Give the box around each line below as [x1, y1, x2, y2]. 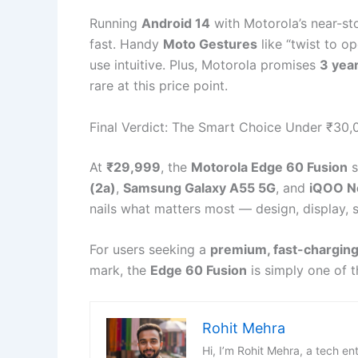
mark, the [89, 262, 150, 279]
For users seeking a [89, 241, 210, 258]
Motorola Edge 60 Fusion [191, 158, 348, 175]
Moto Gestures [163, 36, 257, 53]
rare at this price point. [89, 78, 228, 94]
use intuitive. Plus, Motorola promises [89, 57, 320, 74]
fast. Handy [89, 36, 163, 53]
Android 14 [141, 15, 210, 32]
